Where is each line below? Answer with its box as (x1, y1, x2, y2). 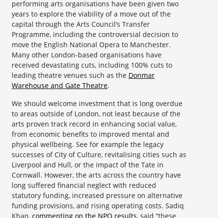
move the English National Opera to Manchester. (12, 40, 171, 50)
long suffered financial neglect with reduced (12, 181, 156, 190)
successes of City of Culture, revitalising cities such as (12, 150, 186, 160)
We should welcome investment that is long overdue (12, 99, 182, 109)
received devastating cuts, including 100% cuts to (12, 60, 172, 70)
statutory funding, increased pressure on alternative (12, 191, 182, 200)
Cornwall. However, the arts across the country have (12, 170, 181, 180)
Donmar (128, 71, 155, 80)
